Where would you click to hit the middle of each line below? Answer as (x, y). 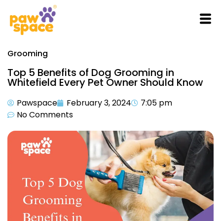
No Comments (45, 115)
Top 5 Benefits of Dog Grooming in (91, 73)
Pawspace (37, 103)
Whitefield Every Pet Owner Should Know (105, 82)
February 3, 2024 (99, 103)
